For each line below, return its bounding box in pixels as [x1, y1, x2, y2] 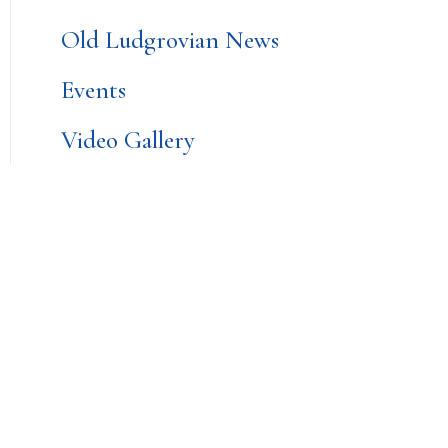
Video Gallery [61, 125, 195, 155]
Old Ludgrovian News [61, 25, 279, 55]
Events [61, 75, 126, 105]
